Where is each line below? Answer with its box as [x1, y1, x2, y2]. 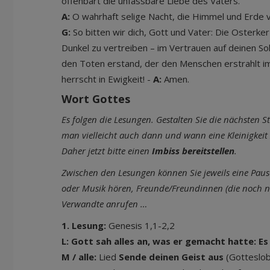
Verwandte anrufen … [61, 198, 147, 210]
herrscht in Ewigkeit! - [61, 73, 153, 85]
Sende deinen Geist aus [116, 251, 226, 263]
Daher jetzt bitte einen [61, 145, 149, 157]
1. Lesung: [61, 219, 106, 231]
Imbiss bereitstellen [149, 145, 234, 157]
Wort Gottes [61, 92, 130, 106]
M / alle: [61, 251, 99, 263]
